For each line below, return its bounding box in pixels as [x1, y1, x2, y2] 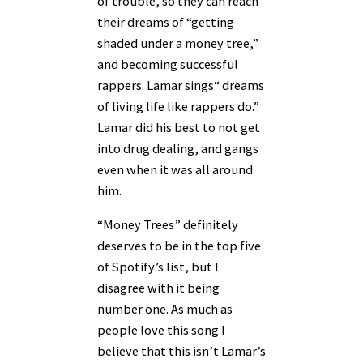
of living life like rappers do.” [97, 97, 259, 114]
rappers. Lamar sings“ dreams [97, 76, 264, 93]
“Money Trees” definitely [97, 216, 238, 233]
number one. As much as [97, 301, 233, 318]
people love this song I [97, 322, 225, 339]
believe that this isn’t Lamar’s [97, 343, 266, 360]
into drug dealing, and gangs [97, 139, 258, 156]
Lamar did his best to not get [97, 118, 260, 135]
